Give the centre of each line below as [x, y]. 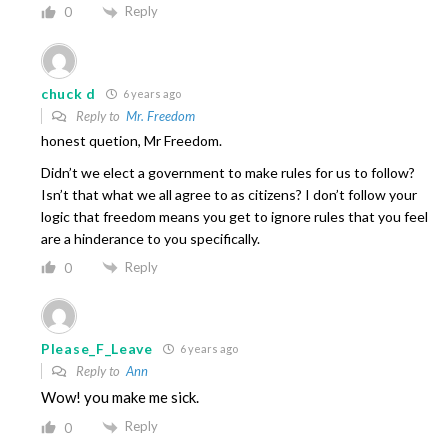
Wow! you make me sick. [120, 397]
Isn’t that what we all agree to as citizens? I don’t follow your [229, 194]
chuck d [68, 93]
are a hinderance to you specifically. [150, 238]
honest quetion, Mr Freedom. [131, 140]
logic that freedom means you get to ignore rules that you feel [234, 216]
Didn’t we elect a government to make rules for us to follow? [228, 172]
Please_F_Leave [97, 349]
